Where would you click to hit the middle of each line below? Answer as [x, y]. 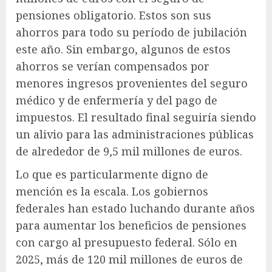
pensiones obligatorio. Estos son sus [114, 15]
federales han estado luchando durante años [135, 208]
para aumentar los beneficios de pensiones [131, 225]
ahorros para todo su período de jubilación [131, 32]
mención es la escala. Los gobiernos [112, 191]
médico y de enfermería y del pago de [117, 100]
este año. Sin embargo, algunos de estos [123, 49]
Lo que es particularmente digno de [112, 174]
